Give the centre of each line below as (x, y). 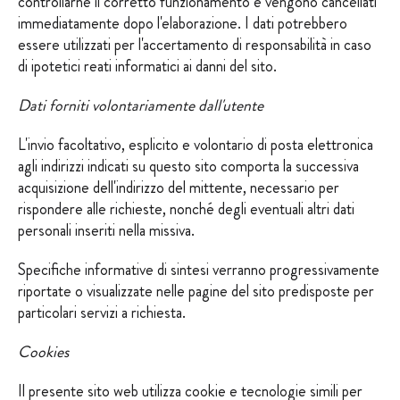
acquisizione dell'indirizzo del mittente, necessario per (179, 187)
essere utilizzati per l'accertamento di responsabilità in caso (195, 45)
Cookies (43, 352)
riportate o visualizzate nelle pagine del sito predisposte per (196, 291)
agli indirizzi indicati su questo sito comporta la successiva (188, 166)
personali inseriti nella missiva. (106, 230)
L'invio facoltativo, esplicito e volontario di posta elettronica (196, 145)
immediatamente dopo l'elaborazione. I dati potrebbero (183, 23)
